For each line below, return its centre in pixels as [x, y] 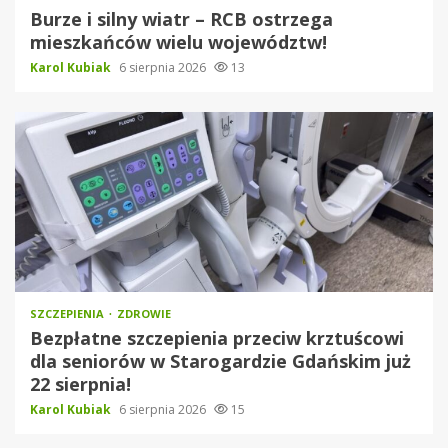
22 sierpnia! [80, 384]
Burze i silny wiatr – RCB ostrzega [181, 19]
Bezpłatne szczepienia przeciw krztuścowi [217, 338]
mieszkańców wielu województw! [178, 42]
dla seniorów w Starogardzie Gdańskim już [220, 361]
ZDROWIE [144, 314]
